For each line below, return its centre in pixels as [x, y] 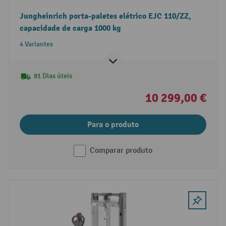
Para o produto [113, 125]
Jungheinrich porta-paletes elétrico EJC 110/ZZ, [105, 16]
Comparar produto [121, 151]
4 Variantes [36, 44]
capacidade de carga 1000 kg [70, 29]
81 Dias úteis [53, 76]
